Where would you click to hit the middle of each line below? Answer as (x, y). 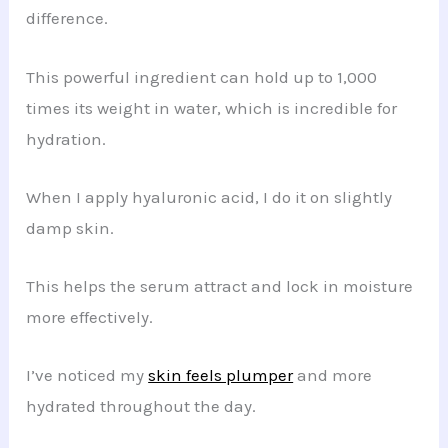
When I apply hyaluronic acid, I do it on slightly (209, 196)
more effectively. (90, 316)
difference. (67, 18)
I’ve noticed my (87, 375)
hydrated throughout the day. (141, 406)
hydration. (66, 138)
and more (333, 375)
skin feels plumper (221, 375)
